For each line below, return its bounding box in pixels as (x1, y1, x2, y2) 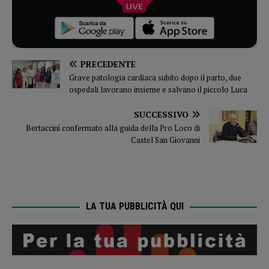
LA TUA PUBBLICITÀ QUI (85, 201, 184, 213)
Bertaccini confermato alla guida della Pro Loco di (26, 122, 200, 134)
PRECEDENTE (80, 58, 136, 70)
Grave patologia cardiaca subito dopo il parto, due (69, 72, 241, 83)
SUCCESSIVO (134, 109, 189, 121)
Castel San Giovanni (131, 134, 200, 146)
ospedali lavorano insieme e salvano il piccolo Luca (69, 84, 247, 95)
